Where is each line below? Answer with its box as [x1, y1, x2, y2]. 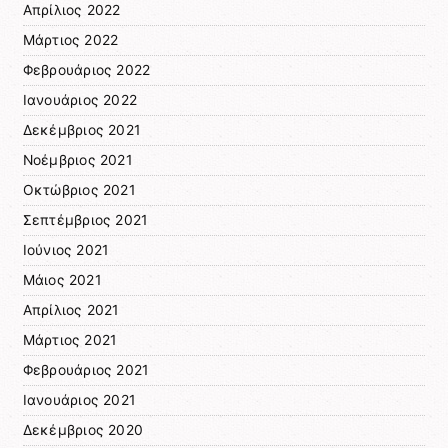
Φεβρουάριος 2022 [22, 62, 151, 79]
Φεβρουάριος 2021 [22, 362, 149, 379]
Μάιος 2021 [22, 272, 101, 289]
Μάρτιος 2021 [22, 332, 117, 349]
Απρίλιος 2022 [22, 2, 121, 19]
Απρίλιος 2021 [22, 302, 119, 319]
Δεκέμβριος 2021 [22, 122, 141, 139]
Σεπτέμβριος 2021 [22, 212, 148, 229]
